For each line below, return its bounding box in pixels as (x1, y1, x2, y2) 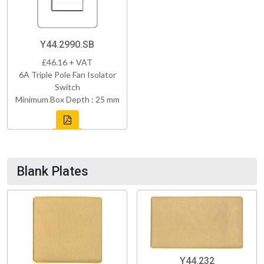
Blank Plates (16, 163, 88, 179)
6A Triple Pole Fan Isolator (18, 69, 116, 80)
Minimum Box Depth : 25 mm (15, 94, 120, 104)
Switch (54, 81, 80, 92)
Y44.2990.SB (40, 38, 94, 50)
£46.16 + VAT (42, 57, 93, 67)
